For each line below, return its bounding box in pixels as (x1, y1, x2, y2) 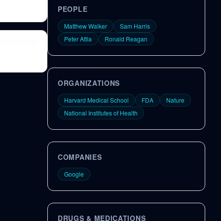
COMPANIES (58, 152, 102, 162)
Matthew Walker (64, 22, 107, 30)
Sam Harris (120, 22, 150, 30)
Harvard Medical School (64, 96, 129, 104)
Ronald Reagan (105, 35, 147, 43)
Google (64, 170, 84, 178)
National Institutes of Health (64, 109, 138, 117)
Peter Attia (64, 35, 92, 43)
